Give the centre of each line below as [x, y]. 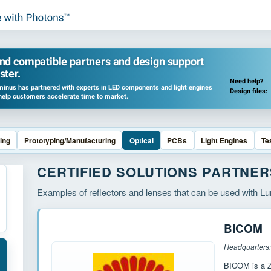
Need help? [247, 81]
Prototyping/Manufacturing [70, 140]
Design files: [249, 91]
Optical [141, 140]
